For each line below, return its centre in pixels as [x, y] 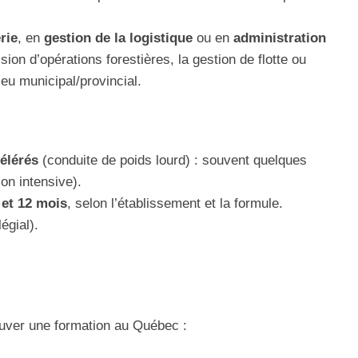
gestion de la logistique [118, 38]
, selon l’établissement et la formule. [175, 203]
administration [280, 38]
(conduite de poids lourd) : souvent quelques [173, 160]
